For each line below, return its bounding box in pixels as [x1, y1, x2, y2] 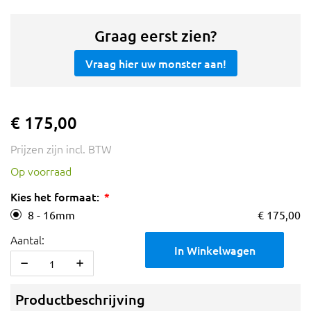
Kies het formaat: [10, 189, 99, 205]
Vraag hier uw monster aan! [85, 56, 226, 72]
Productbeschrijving [15, 290, 145, 309]
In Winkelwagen [174, 242, 255, 258]
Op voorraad [10, 163, 72, 179]
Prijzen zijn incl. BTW [10, 141, 112, 157]
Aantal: [10, 232, 44, 248]
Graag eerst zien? [94, 26, 217, 46]
